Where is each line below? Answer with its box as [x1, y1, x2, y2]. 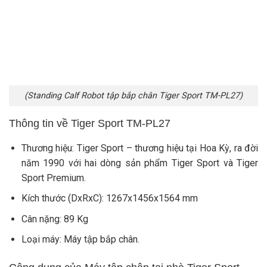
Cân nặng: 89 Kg [21, 213, 88, 225]
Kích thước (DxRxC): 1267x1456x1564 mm [21, 193, 198, 204]
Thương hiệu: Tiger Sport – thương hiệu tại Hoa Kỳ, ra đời [21, 142, 258, 154]
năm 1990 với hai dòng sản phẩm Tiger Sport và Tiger [21, 157, 258, 169]
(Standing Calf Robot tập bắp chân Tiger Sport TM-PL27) [24, 90, 243, 101]
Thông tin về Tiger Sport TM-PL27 [9, 117, 170, 129]
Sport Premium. [21, 172, 88, 184]
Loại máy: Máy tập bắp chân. [21, 234, 139, 246]
